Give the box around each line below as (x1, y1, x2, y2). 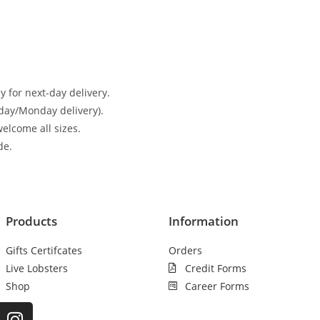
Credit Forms (184, 261, 246, 275)
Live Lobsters (6, 261, 68, 275)
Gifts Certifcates (6, 243, 82, 257)
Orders (169, 243, 202, 257)
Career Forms (184, 279, 249, 293)
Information (169, 212, 239, 229)
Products (6, 212, 57, 229)
